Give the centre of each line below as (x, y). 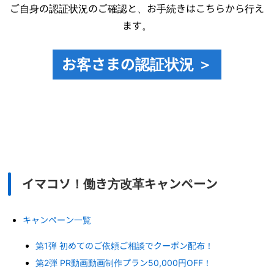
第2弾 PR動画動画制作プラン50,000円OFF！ (124, 262)
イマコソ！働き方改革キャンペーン (120, 184)
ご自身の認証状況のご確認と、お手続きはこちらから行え (137, 8)
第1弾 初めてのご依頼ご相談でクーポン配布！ (125, 245)
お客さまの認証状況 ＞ (137, 64)
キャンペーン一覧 (57, 220)
